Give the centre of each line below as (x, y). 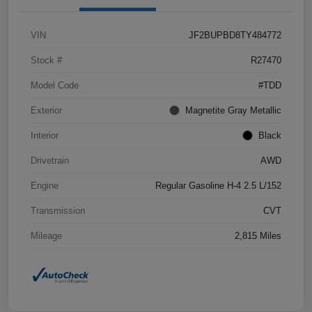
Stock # (46, 61)
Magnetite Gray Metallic (233, 111)
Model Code (55, 86)
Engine (45, 186)
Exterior (46, 111)
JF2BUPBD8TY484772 (235, 36)
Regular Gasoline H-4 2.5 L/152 (218, 186)
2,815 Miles (258, 236)
